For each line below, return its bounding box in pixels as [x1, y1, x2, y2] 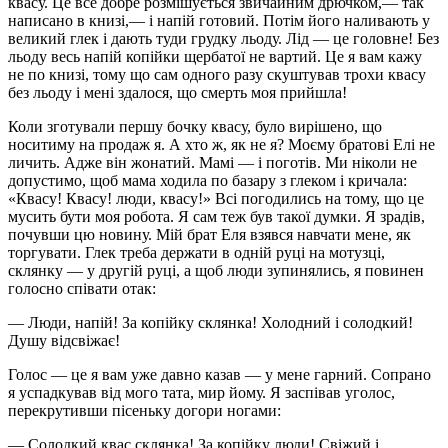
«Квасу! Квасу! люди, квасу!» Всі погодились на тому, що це [8, 189, 424, 207]
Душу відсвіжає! [8, 331, 120, 349]
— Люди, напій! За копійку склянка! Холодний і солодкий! [8, 313, 413, 331]
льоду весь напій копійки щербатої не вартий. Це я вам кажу [8, 47, 422, 65]
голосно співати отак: [8, 279, 156, 297]
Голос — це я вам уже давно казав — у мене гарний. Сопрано [8, 365, 431, 383]
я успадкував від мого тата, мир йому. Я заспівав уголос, [8, 383, 395, 401]
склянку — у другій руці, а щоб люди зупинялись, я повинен [8, 261, 424, 279]
